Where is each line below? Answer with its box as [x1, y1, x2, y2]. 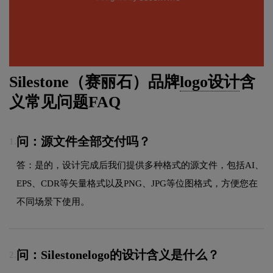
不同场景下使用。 [16, 196, 90, 207]
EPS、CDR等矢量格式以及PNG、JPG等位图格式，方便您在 [16, 178, 258, 188]
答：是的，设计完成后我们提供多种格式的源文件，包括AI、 [16, 160, 264, 170]
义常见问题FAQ [9, 93, 121, 112]
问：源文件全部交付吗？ [16, 135, 151, 149]
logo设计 [180, 73, 239, 91]
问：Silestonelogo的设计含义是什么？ [16, 248, 219, 262]
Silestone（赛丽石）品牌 [9, 73, 180, 91]
